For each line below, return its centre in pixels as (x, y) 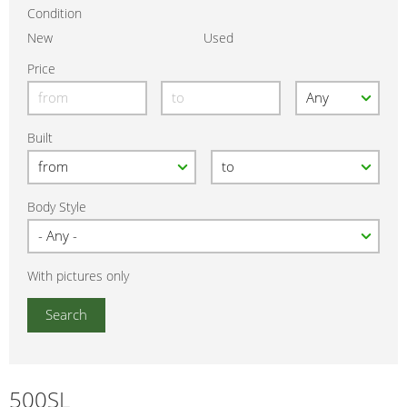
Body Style (57, 207)
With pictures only (78, 276)
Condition (55, 14)
